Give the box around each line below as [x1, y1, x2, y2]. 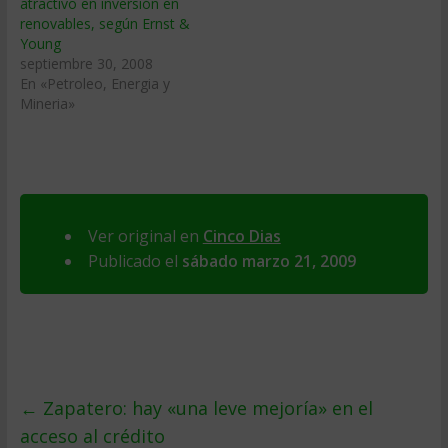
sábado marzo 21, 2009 [181, 250, 356, 272]
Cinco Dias [202, 225, 281, 247]
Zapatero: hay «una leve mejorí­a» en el [37, 396, 373, 420]
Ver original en [87, 225, 203, 247]
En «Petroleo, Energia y [19, 74, 170, 93]
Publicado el [87, 250, 182, 272]
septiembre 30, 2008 [19, 54, 153, 73]
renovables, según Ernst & [19, 14, 190, 33]
